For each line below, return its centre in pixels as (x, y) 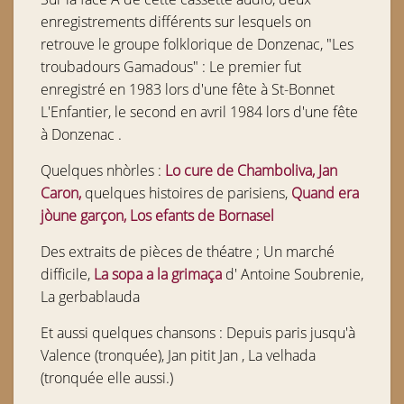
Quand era (325, 193)
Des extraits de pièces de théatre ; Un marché (188, 252)
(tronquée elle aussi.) (107, 378)
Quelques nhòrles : (103, 170)
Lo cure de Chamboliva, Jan (251, 170)
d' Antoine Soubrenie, (293, 274)
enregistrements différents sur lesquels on (176, 22)
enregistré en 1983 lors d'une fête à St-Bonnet (188, 89)
